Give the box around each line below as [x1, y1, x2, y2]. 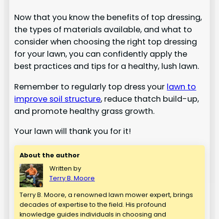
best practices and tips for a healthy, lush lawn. [14, 61, 199, 72]
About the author [20, 150, 80, 160]
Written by [49, 163, 82, 173]
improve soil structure [14, 93, 101, 105]
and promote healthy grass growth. [14, 105, 155, 117]
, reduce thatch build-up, [101, 93, 199, 105]
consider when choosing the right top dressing [14, 36, 197, 48]
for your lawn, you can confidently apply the [14, 48, 188, 60]
